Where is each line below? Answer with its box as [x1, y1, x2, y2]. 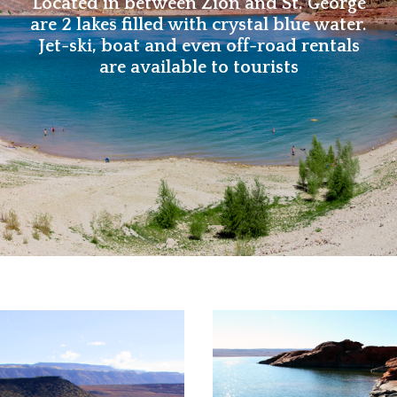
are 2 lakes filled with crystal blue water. [30, 15, 367, 35]
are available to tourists [98, 58, 299, 78]
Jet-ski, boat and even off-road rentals [37, 36, 360, 57]
